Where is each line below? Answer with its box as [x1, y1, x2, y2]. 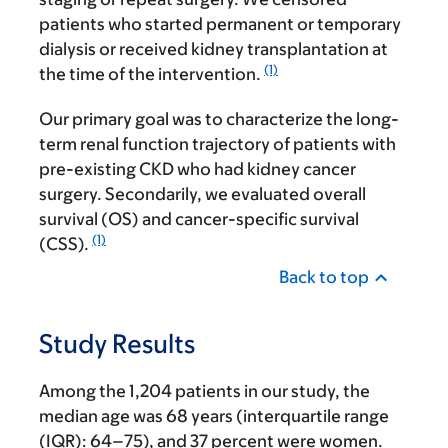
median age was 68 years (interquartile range [39, 406, 389, 427]
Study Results [39, 328, 195, 359]
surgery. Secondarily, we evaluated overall [39, 184, 366, 205]
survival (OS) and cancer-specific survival [39, 209, 359, 230]
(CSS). [39, 234, 92, 255]
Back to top [279, 267, 369, 288]
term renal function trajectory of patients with [39, 134, 396, 155]
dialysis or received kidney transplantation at [39, 39, 388, 60]
